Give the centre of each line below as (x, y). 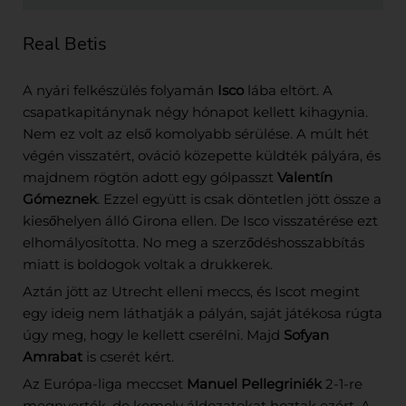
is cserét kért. (128, 357)
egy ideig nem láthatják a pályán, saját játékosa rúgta (203, 313)
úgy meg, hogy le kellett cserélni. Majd (153, 335)
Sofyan (306, 335)
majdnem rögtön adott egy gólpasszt (150, 177)
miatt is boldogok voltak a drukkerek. (148, 264)
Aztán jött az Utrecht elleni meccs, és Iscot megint (191, 291)
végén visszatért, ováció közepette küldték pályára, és (202, 155)
